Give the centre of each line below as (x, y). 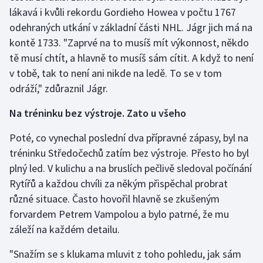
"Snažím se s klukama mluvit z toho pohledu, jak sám (125, 254)
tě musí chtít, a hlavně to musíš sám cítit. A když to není (131, 58)
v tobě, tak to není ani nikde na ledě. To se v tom (116, 73)
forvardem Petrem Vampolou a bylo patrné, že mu (119, 214)
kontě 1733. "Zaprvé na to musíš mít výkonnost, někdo (129, 43)
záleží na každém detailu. (65, 230)
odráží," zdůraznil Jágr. (59, 89)
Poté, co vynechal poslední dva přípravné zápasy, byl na (129, 138)
